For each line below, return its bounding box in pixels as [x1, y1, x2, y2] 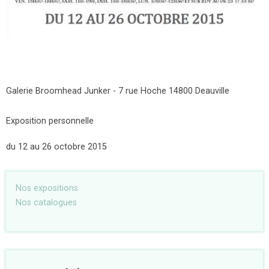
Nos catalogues [16, 197, 77, 208]
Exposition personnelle [6, 115, 94, 126]
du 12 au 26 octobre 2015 [6, 141, 107, 152]
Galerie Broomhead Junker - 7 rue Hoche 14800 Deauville [6, 85, 229, 96]
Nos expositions [16, 183, 78, 193]
